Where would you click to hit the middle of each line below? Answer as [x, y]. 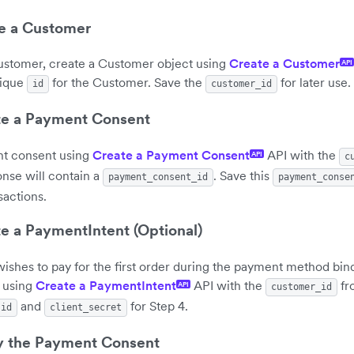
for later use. [314, 83]
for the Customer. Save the [127, 83]
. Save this [243, 175]
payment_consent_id [158, 177]
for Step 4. [158, 306]
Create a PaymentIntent [106, 286]
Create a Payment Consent [171, 154]
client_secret [86, 308]
